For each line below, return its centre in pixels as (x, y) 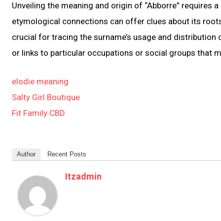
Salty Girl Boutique (46, 97)
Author (26, 154)
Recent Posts (67, 154)
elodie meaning (40, 81)
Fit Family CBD (38, 113)
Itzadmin (83, 176)
